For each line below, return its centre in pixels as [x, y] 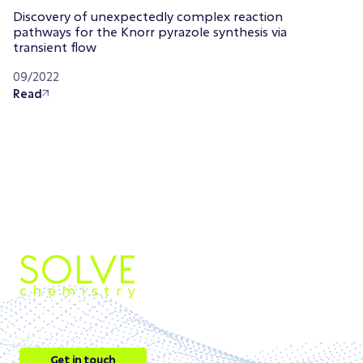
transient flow [55, 47]
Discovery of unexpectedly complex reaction [148, 16]
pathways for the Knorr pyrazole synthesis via [150, 31]
